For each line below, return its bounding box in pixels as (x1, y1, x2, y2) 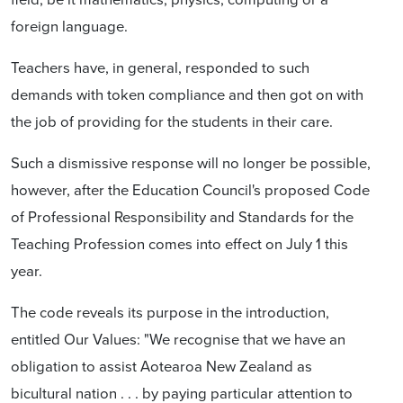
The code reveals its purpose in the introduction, (11, 300, 329, 322)
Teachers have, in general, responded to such (11, 56, 309, 77)
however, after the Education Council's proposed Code (11, 178, 370, 200)
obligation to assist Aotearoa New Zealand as (11, 354, 312, 376)
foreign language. (11, 14, 128, 36)
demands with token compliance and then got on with (11, 83, 363, 104)
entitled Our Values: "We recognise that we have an (11, 327, 345, 349)
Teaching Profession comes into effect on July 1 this (11, 232, 348, 254)
